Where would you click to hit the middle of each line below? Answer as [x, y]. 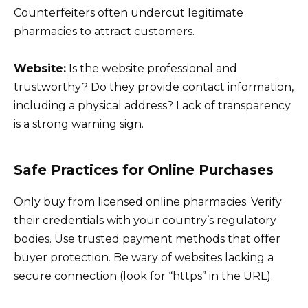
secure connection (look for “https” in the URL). [143, 276]
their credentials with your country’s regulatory [145, 221]
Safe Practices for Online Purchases [144, 170]
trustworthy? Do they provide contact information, [154, 87]
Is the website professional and [152, 69]
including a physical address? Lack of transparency [152, 106]
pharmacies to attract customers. [104, 32]
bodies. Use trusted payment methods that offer [147, 239]
